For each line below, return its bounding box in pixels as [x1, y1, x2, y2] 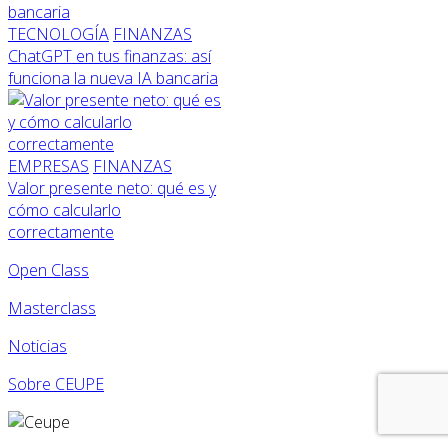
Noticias [8, 335, 67, 358]
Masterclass [8, 297, 96, 320]
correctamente [8, 221, 114, 244]
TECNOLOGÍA [8, 23, 109, 46]
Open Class [8, 259, 89, 282]
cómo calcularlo [8, 199, 121, 222]
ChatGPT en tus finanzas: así [8, 45, 211, 68]
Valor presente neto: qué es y [8, 177, 216, 200]
